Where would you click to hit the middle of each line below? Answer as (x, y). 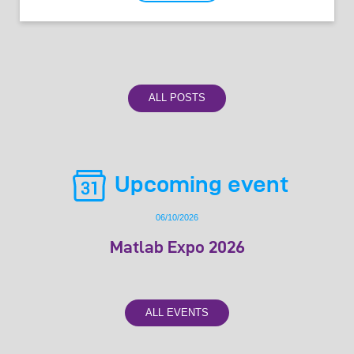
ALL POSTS (177, 98)
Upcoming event (199, 183)
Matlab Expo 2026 (177, 246)
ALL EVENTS (177, 312)
